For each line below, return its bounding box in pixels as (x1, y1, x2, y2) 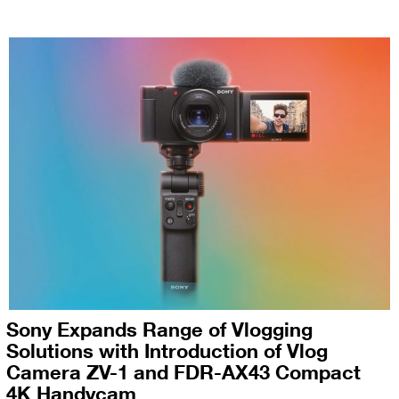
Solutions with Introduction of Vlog (6, 338, 328, 362)
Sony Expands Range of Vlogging (6, 317, 313, 341)
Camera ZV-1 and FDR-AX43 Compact (6, 360, 361, 384)
